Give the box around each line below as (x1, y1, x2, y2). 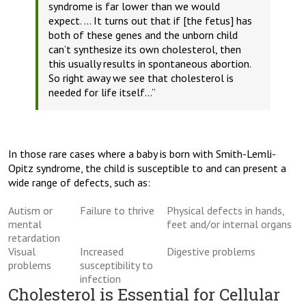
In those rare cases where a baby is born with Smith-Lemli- (8, 147, 276, 161)
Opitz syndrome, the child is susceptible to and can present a (8, 161, 286, 176)
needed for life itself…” (48, 85, 156, 100)
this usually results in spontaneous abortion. (48, 57, 251, 71)
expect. (48, 14, 84, 28)
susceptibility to (80, 258, 153, 273)
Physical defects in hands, (167, 204, 284, 218)
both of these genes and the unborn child (48, 28, 238, 42)
